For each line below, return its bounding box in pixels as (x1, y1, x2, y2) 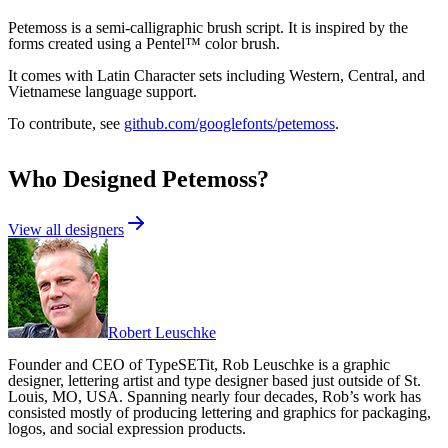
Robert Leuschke (108, 324, 216, 342)
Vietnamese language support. (8, 82, 197, 100)
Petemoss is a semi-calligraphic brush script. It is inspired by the (8, 18, 408, 36)
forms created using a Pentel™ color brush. (8, 34, 280, 52)
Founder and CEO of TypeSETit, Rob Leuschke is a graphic (8, 356, 390, 374)
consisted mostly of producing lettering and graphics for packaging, (8, 404, 431, 422)
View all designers (8, 221, 124, 239)
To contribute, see (8, 114, 124, 132)
